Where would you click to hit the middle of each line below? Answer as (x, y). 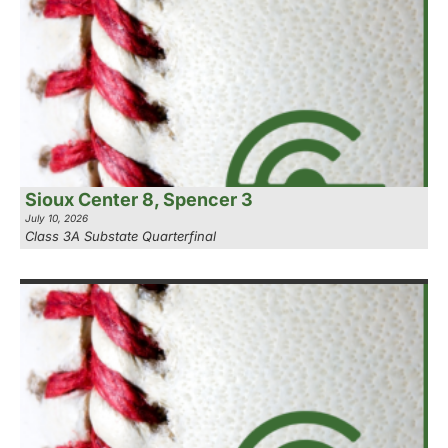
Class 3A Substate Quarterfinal (120, 236)
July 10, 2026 (56, 218)
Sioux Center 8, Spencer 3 (139, 200)
